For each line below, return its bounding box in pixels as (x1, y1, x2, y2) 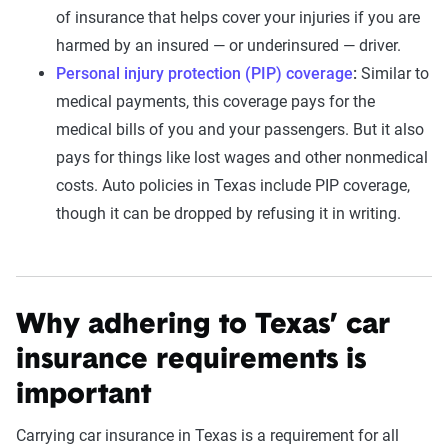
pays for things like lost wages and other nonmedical (56, 148, 428, 167)
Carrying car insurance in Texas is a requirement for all (16, 426, 399, 445)
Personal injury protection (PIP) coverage (56, 64, 353, 83)
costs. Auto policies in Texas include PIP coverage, (56, 176, 410, 195)
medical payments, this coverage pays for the (56, 92, 375, 111)
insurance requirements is (16, 347, 366, 375)
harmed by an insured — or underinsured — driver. (56, 36, 401, 55)
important (16, 382, 151, 410)
